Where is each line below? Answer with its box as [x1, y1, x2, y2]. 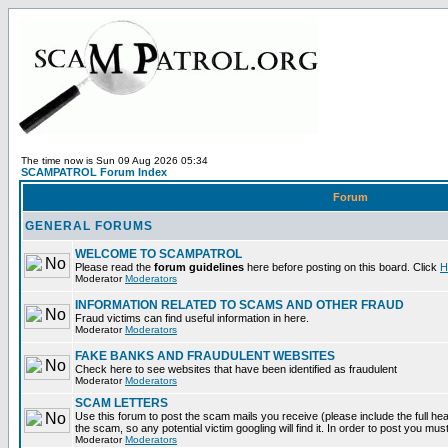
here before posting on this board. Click [244, 261, 440, 273]
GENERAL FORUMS [25, 219, 153, 233]
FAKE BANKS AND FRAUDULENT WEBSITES [75, 349, 335, 363]
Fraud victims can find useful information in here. [75, 312, 309, 324]
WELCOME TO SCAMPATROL [75, 247, 242, 261]
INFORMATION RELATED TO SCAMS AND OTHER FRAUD [75, 298, 404, 312]
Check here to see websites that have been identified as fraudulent [75, 363, 397, 375]
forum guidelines [154, 261, 244, 273]
